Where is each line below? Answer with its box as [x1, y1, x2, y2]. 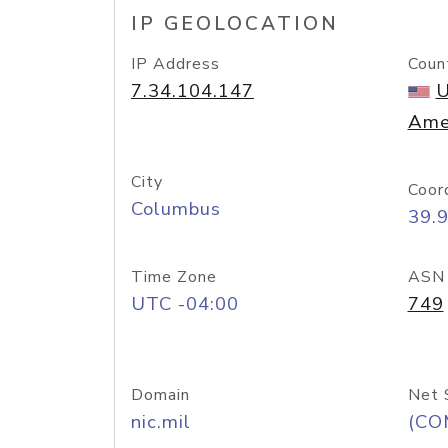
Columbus [131, 196, 221, 222]
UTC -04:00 [131, 291, 239, 317]
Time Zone [131, 266, 217, 288]
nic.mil [131, 409, 191, 435]
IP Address [131, 53, 220, 75]
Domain [131, 384, 190, 406]
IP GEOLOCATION [131, 11, 339, 37]
